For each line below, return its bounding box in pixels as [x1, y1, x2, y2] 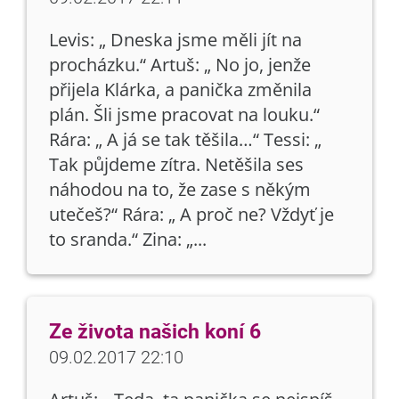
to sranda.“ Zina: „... [49, 227, 207, 251]
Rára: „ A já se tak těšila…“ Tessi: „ [49, 127, 322, 151]
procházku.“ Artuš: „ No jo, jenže [49, 53, 311, 77]
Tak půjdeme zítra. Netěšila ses [49, 152, 304, 176]
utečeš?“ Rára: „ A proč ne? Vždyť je [49, 202, 334, 226]
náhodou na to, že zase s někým [49, 177, 311, 201]
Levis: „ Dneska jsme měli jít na [49, 28, 302, 52]
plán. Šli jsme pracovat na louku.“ [49, 102, 320, 126]
